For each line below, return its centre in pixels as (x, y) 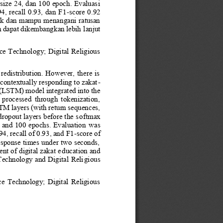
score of (89, 133)
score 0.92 (85, 11)
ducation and (82, 150)
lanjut (93, 29)
